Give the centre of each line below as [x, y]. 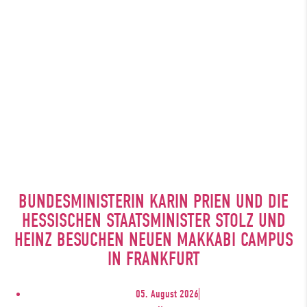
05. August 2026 [167, 294]
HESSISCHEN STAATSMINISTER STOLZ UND [153, 220]
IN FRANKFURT [153, 259]
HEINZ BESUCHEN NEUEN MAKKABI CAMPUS [153, 240]
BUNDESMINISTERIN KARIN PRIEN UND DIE [153, 201]
